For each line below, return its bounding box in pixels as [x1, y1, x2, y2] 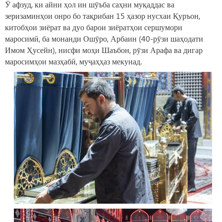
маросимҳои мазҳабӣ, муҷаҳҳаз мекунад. [5, 56, 142, 67]
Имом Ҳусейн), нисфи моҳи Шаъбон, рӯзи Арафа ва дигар [5, 45, 203, 55]
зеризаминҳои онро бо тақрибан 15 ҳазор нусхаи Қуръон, [5, 10, 200, 21]
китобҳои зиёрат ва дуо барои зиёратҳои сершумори [5, 22, 182, 33]
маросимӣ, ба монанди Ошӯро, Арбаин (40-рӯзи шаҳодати [5, 33, 203, 44]
